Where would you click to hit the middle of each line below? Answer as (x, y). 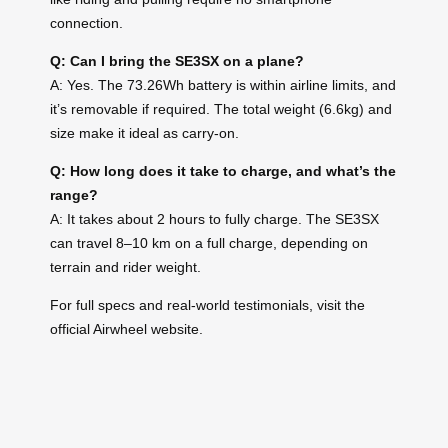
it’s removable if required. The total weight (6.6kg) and (221, 109)
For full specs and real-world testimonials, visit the (207, 305)
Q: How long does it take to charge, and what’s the (223, 171)
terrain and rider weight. (125, 267)
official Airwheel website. (126, 329)
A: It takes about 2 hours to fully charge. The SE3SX (214, 219)
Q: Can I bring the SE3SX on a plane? (177, 61)
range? (74, 195)
